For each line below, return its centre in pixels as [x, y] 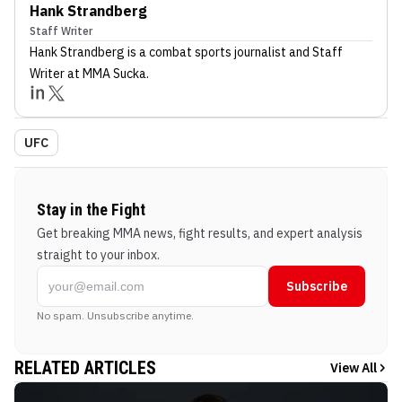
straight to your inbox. [98, 254]
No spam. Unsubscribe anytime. [115, 315]
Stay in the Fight [91, 209]
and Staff [315, 52]
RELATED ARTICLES [85, 367]
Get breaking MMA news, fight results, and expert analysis [200, 233]
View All [354, 367]
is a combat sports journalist [205, 52]
